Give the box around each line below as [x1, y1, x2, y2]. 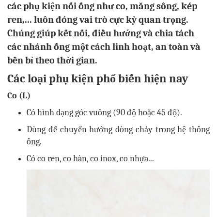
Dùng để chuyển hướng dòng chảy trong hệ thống [27, 124, 210, 135]
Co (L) [7, 90, 31, 101]
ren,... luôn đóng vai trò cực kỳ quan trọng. [7, 14, 188, 25]
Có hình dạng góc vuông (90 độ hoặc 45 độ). [27, 107, 182, 118]
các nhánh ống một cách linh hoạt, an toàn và [7, 41, 201, 52]
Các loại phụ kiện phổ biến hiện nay [7, 71, 188, 85]
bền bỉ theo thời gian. [7, 54, 97, 66]
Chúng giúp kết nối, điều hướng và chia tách [7, 27, 194, 39]
